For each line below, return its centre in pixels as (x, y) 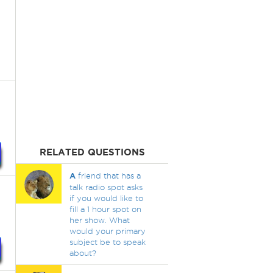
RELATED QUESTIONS (92, 152)
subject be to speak (107, 242)
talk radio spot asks (106, 187)
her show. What (99, 220)
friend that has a (108, 175)
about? (83, 253)
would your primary (107, 231)
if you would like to (106, 198)
